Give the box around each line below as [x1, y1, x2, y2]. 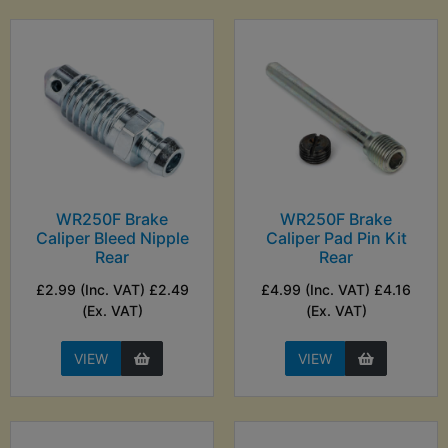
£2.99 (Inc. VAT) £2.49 [35, 281, 189, 299]
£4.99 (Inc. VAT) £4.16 [261, 281, 411, 299]
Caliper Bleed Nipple [35, 228, 189, 249]
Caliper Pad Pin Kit [265, 228, 407, 249]
